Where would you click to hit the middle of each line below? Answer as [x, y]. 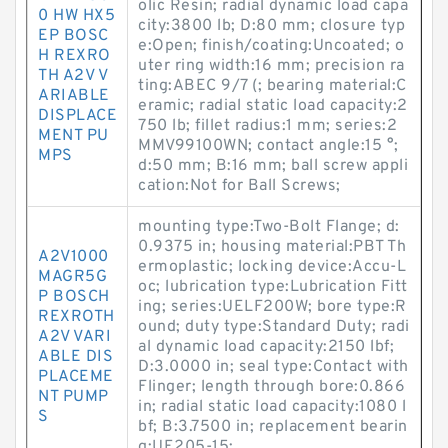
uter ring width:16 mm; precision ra [271, 66]
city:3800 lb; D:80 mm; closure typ [271, 26]
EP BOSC [73, 36]
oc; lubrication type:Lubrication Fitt [273, 287]
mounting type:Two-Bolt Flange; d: [269, 227]
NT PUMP [73, 397]
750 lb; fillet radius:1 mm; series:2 [267, 126]
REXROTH [76, 317]
